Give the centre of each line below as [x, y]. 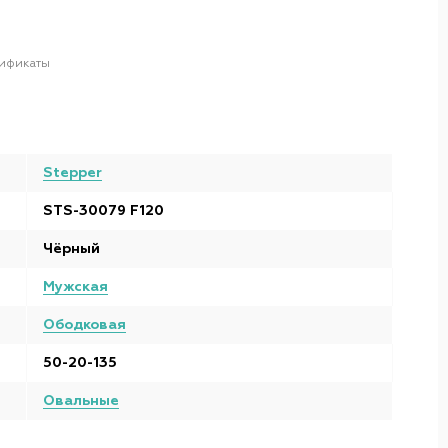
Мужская [75, 287]
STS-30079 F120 [103, 211]
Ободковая [84, 325]
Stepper [72, 173]
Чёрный [71, 249]
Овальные [81, 401]
